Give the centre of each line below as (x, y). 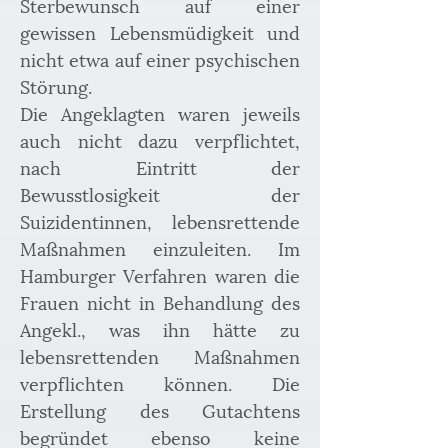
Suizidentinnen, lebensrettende (160, 220)
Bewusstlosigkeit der (160, 193)
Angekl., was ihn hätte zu (160, 328)
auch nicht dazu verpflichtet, (160, 139)
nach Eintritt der (160, 166)
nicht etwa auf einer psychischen (160, 58)
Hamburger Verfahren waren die (160, 274)
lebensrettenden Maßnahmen (160, 355)
